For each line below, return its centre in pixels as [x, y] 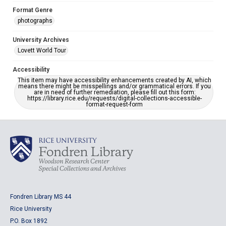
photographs [35, 21]
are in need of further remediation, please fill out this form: [115, 92]
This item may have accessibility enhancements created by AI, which [115, 80]
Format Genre [33, 10]
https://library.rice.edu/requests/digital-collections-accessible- [115, 98]
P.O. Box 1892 [29, 221]
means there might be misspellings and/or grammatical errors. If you [115, 86]
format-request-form [115, 104]
